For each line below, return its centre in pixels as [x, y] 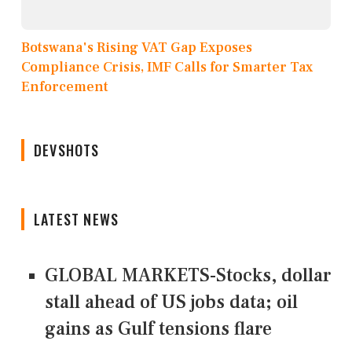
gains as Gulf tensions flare [158, 328]
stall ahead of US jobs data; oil [171, 302]
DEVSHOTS [67, 150]
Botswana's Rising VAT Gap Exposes [137, 47]
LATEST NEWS [77, 219]
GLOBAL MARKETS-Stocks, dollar [188, 275]
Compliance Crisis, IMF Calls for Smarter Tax [167, 67]
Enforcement [65, 86]
